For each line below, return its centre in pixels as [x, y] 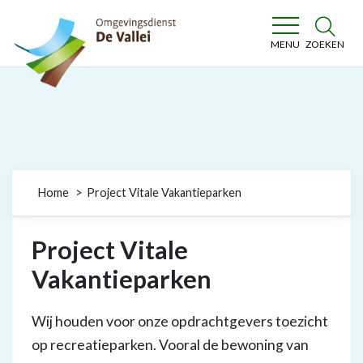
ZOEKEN [325, 44]
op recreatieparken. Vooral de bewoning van [170, 345]
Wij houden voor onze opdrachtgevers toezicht [180, 321]
